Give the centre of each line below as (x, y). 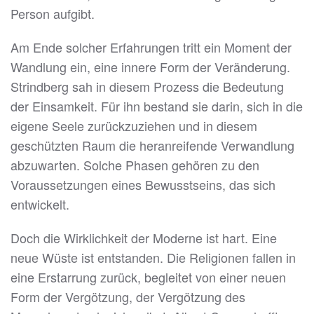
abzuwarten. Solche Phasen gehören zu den (135, 165)
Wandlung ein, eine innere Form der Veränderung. (150, 67)
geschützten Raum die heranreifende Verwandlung (152, 145)
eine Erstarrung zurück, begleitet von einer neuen (148, 277)
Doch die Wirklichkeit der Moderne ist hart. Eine (144, 238)
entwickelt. (40, 204)
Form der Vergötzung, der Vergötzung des (128, 297)
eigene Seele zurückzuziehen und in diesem (134, 126)
